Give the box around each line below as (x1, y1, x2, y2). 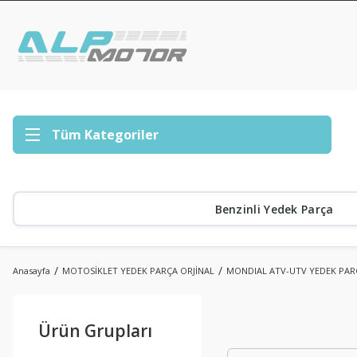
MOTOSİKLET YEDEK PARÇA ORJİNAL (62, 265, 214, 277)
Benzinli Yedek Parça (214, 201, 334, 217)
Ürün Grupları (38, 320, 152, 342)
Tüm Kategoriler (52, 126, 159, 143)
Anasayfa (13, 265, 50, 277)
